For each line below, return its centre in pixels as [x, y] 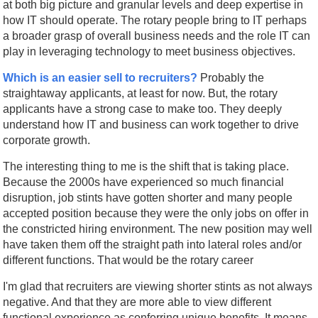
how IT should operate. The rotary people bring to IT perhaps [155, 20]
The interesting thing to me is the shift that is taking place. [146, 166]
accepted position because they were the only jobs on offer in [156, 213]
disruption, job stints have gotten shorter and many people [148, 197]
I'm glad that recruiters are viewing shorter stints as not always [158, 286]
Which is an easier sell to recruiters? [100, 77]
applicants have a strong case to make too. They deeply [143, 109]
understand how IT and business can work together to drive [151, 124]
